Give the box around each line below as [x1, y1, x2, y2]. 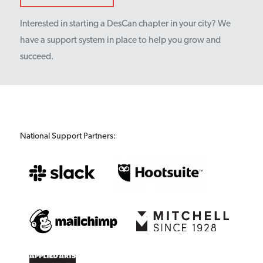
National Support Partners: [20, 132, 116, 141]
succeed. [20, 52, 54, 62]
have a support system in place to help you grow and [20, 35, 221, 45]
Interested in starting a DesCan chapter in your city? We [20, 19, 231, 29]
